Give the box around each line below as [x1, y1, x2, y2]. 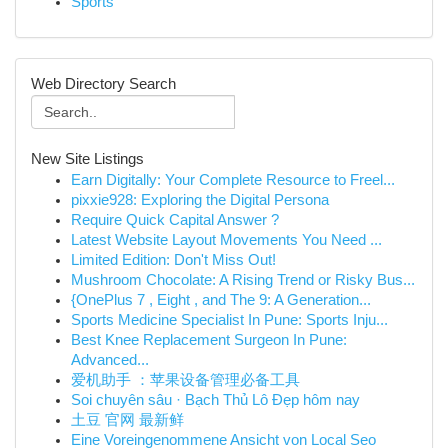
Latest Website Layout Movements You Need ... [71, 232, 382, 248]
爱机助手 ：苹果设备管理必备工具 [71, 372, 300, 388]
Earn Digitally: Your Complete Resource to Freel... [71, 172, 395, 188]
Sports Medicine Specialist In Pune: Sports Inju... [71, 312, 388, 328]
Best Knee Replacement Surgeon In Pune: [71, 332, 347, 348]
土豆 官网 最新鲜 [71, 412, 184, 428]
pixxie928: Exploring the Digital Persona [71, 192, 329, 208]
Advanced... [71, 352, 149, 368]
